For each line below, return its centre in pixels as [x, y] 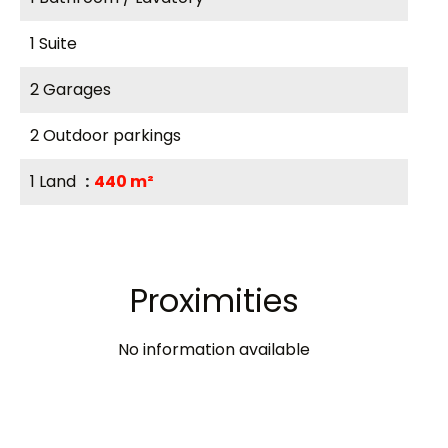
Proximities [214, 300]
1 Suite [53, 43]
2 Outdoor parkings [105, 135]
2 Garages [70, 89]
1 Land [55, 181]
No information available [214, 349]
